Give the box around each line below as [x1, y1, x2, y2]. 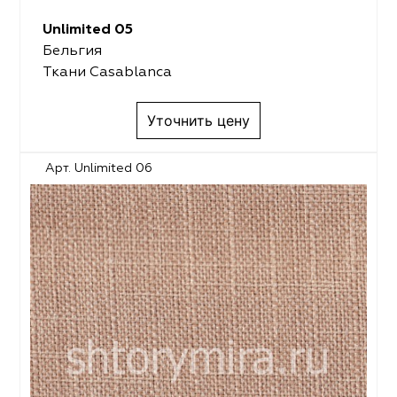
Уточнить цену [147, 112, 250, 130]
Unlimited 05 [42, 22, 133, 37]
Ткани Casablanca [42, 65, 172, 80]
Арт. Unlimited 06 [45, 162, 153, 175]
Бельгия [42, 43, 102, 58]
